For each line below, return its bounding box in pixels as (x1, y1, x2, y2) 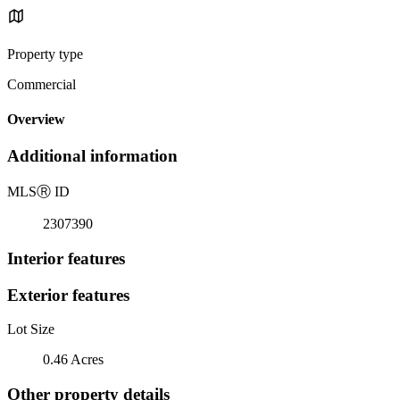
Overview (7, 112, 65, 128)
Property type (7, 46, 83, 62)
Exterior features (7, 285, 129, 304)
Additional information (7, 146, 178, 166)
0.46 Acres (43, 352, 104, 368)
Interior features (7, 248, 125, 268)
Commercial (7, 76, 76, 92)
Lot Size (7, 321, 54, 337)
